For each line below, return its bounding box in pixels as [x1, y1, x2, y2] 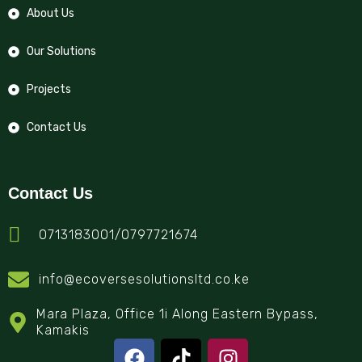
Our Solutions [26, 44, 96, 58]
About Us [26, 6, 74, 20]
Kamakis [36, 322, 90, 338]
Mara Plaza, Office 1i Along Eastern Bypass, [36, 305, 319, 322]
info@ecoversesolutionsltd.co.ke [38, 271, 250, 287]
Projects [26, 82, 71, 96]
